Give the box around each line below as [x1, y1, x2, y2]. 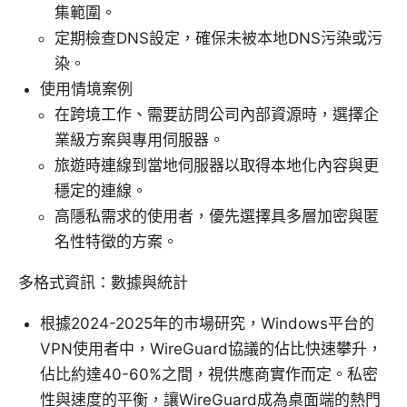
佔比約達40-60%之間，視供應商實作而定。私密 [40, 365, 378, 384]
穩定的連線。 [55, 182, 147, 201]
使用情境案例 [40, 80, 133, 99]
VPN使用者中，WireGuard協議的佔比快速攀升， [40, 340, 382, 359]
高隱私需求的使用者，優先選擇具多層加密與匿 [55, 207, 379, 226]
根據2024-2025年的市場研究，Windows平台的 [40, 314, 374, 333]
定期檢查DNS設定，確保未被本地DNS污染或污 [55, 29, 382, 48]
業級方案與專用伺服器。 [55, 131, 224, 150]
